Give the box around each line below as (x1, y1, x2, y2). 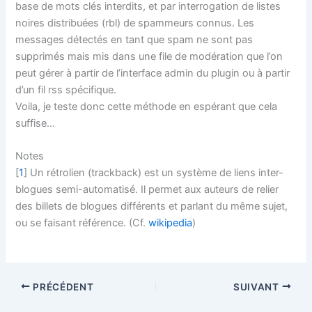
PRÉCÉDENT (30, 281, 94, 292)
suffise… (15, 116, 56, 130)
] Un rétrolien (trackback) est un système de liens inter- (24, 166, 284, 180)
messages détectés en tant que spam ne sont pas (15, 33, 253, 46)
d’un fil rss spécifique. (15, 83, 117, 96)
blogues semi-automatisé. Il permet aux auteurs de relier (15, 183, 279, 196)
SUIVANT (233, 281, 282, 292)
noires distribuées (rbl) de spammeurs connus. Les (15, 16, 255, 29)
